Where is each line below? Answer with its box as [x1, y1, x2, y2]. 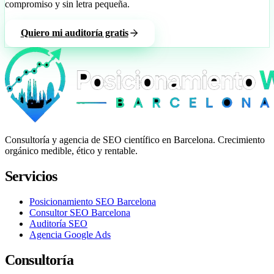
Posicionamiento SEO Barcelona [29, 196, 156, 207]
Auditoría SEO [29, 218, 87, 229]
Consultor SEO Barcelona [29, 207, 130, 218]
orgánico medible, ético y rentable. [5, 145, 138, 156]
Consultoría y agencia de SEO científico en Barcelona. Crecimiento [5, 134, 265, 145]
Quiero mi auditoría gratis [20, 28, 128, 39]
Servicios [5, 168, 57, 184]
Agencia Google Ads [29, 229, 111, 240]
